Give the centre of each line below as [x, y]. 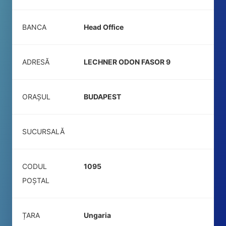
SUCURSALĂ [43, 131]
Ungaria [97, 215]
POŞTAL [36, 180]
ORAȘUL [36, 97]
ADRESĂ [36, 62]
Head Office [104, 27]
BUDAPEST [102, 97]
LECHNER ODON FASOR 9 [127, 62]
